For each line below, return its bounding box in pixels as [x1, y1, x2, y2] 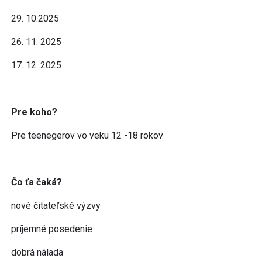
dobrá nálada [11, 246, 63, 258]
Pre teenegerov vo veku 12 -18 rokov [11, 129, 163, 141]
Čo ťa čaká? [11, 176, 62, 188]
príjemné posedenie [11, 223, 92, 235]
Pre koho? [11, 106, 57, 118]
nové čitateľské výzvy [11, 199, 101, 211]
